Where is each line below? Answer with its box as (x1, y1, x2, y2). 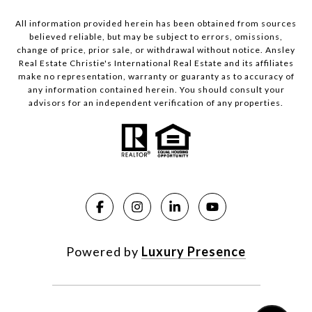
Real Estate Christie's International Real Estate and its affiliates (18, 58, 294, 69)
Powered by (66, 244, 141, 260)
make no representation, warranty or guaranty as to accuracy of (17, 71, 295, 82)
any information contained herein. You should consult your (27, 84, 285, 95)
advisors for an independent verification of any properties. (29, 97, 283, 109)
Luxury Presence (141, 244, 246, 260)
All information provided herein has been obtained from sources (15, 18, 297, 29)
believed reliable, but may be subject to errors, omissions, (29, 31, 283, 42)
